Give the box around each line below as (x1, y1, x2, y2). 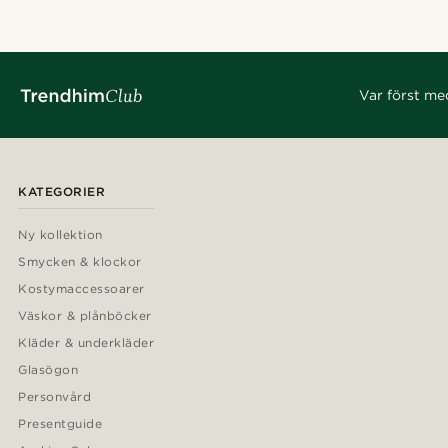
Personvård (18, 389, 91, 404)
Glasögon (18, 362, 78, 377)
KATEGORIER (18, 184, 105, 199)
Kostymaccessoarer (18, 281, 145, 296)
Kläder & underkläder (18, 335, 155, 350)
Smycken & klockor (18, 254, 142, 269)
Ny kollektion (18, 227, 103, 242)
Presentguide (18, 416, 102, 431)
